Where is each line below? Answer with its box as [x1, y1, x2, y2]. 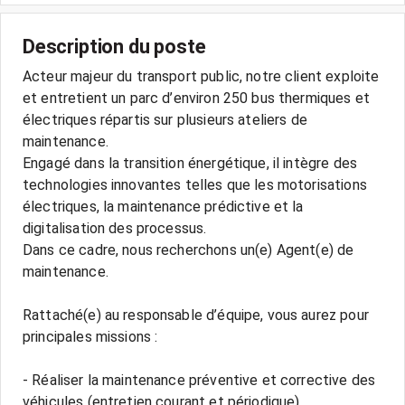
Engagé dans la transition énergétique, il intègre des [23, 155, 357, 172]
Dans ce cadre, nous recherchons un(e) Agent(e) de [23, 241, 354, 259]
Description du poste [23, 35, 206, 58]
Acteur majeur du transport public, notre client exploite [23, 68, 380, 85]
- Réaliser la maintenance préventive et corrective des [23, 372, 376, 389]
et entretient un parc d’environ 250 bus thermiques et [23, 89, 370, 107]
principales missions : [23, 328, 158, 345]
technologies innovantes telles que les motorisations [23, 176, 367, 193]
